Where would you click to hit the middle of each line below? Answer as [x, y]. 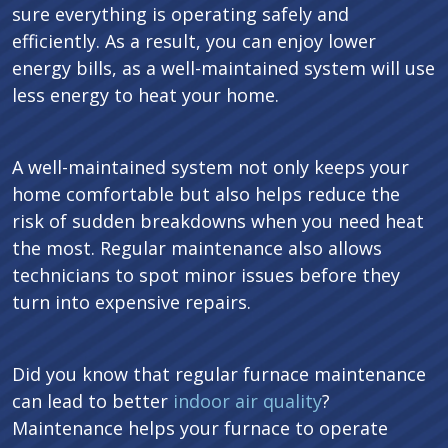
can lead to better [92, 401]
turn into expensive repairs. [131, 302]
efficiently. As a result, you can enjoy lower [194, 41]
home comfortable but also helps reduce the [206, 194]
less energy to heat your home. [145, 95]
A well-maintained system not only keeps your [210, 167]
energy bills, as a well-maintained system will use [223, 68]
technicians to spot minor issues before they [206, 275]
